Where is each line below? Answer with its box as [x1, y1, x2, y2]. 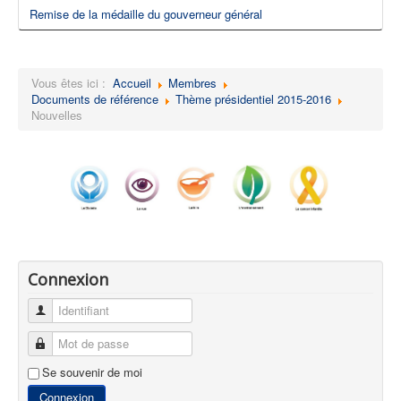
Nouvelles [31, 106, 82, 124]
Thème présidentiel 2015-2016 [175, 90, 331, 107]
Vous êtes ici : [31, 73, 113, 91]
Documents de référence [31, 90, 158, 107]
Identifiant [47, 301, 98, 319]
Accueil [113, 73, 151, 91]
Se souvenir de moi [42, 363, 142, 380]
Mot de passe [47, 334, 117, 352]
